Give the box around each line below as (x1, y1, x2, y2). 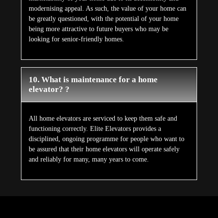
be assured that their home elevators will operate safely (28, 145, 180, 153)
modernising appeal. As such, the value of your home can (28, 5, 186, 13)
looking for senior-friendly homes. (28, 36, 124, 43)
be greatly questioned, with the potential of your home (28, 15, 179, 23)
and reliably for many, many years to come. (28, 156, 149, 163)
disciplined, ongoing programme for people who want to (28, 135, 184, 143)
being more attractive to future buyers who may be (28, 25, 168, 33)
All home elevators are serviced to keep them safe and (28, 115, 177, 123)
